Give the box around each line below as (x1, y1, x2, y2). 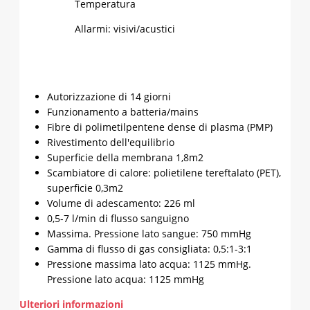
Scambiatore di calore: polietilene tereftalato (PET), (47, 166, 281, 180)
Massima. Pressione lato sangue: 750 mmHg (47, 227, 251, 241)
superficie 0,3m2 (47, 181, 123, 195)
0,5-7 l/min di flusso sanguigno (47, 212, 189, 226)
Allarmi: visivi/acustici (75, 21, 175, 35)
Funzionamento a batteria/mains (47, 105, 199, 119)
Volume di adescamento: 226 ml (47, 197, 195, 210)
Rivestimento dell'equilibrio (47, 136, 174, 149)
